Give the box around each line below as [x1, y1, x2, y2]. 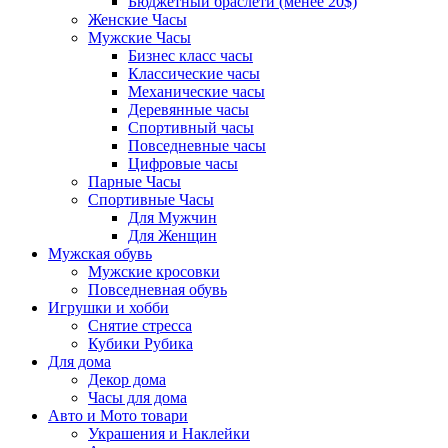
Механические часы [128, 83, 265, 100]
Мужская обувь [48, 245, 152, 262]
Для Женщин [128, 227, 217, 244]
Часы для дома [88, 389, 187, 406]
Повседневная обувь [88, 281, 227, 298]
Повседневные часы [128, 137, 266, 154]
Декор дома [88, 371, 166, 388]
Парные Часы [88, 173, 181, 190]
